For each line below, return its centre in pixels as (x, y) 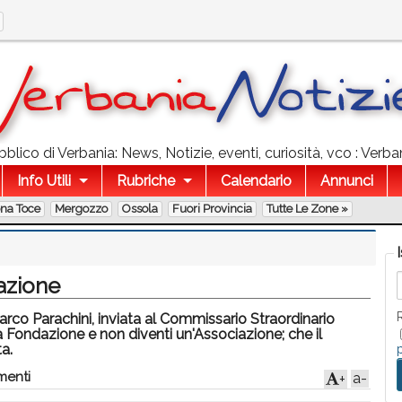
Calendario (256, 181)
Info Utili (44, 181)
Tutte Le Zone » (307, 209)
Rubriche (145, 181)
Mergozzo (81, 209)
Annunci (346, 181)
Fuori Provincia (212, 209)
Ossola (140, 209)
